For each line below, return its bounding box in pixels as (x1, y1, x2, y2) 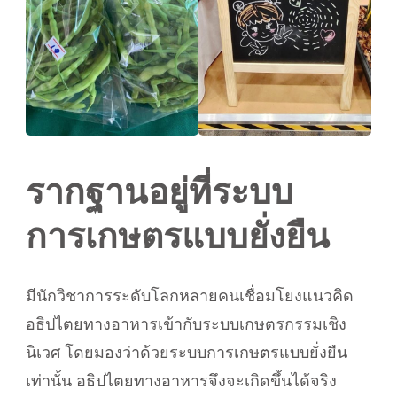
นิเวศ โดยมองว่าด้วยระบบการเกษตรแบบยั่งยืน (26, 344, 347, 362)
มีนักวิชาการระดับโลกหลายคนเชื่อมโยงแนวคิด (26, 287, 354, 306)
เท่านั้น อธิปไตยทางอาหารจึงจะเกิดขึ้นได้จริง (26, 372, 337, 391)
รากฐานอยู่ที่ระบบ (26, 173, 293, 212)
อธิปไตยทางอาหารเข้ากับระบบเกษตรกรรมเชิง (26, 315, 346, 334)
